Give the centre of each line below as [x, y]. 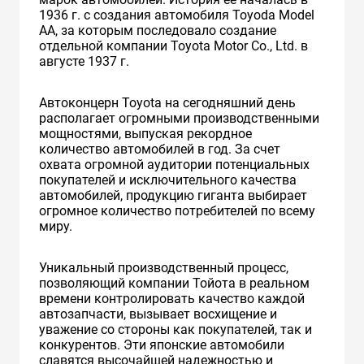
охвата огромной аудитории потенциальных [174, 164]
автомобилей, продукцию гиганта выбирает [173, 195]
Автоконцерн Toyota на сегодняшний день [167, 102]
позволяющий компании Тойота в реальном [174, 283]
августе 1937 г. [84, 61]
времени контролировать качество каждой [172, 298]
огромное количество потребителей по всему [177, 210]
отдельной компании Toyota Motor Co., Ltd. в [173, 45]
